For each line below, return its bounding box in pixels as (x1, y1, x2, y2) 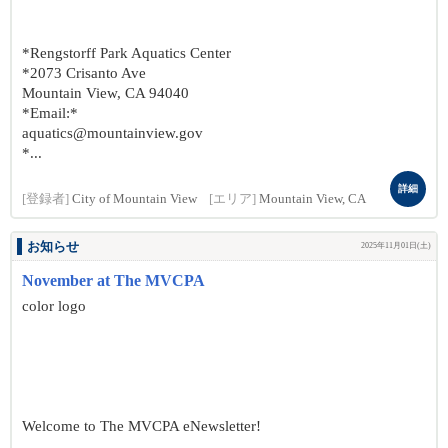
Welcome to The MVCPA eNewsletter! (22, 418, 261, 434)
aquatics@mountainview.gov (22, 125, 203, 141)
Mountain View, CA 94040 (22, 85, 189, 101)
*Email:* (22, 105, 78, 121)
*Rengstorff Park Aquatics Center (22, 45, 231, 61)
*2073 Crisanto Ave (22, 65, 146, 81)
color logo (22, 298, 86, 314)
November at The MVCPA (22, 272, 205, 289)
